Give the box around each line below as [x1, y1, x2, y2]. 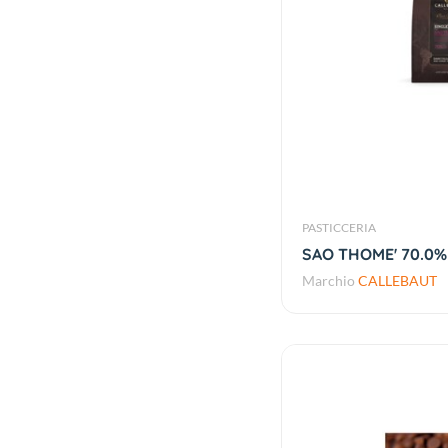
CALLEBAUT [357, 272, 437, 290]
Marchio [301, 272, 358, 290]
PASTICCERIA [301, 220, 376, 236]
